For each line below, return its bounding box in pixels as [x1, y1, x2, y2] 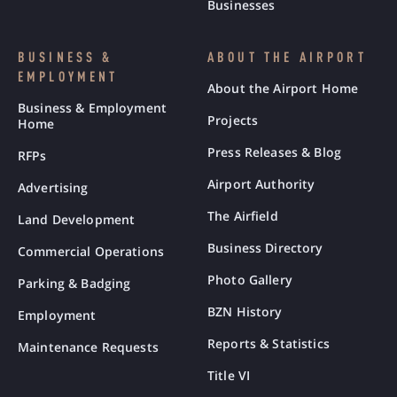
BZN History [207, 303, 283, 320]
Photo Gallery [207, 271, 292, 288]
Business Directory [207, 239, 323, 256]
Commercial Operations [18, 243, 164, 260]
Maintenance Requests [18, 339, 159, 355]
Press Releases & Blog [207, 144, 341, 160]
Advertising [18, 179, 89, 196]
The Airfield [207, 207, 278, 224]
